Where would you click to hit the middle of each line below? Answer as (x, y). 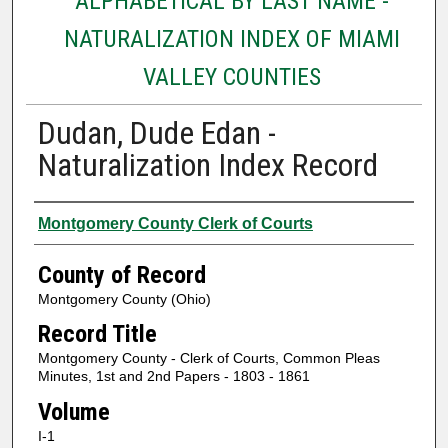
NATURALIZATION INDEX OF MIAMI (231, 38)
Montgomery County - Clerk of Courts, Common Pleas (208, 358)
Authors (72, 220)
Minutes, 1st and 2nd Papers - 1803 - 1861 (173, 376)
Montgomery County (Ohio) (124, 298)
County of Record (121, 274)
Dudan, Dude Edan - (156, 132)
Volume (73, 411)
